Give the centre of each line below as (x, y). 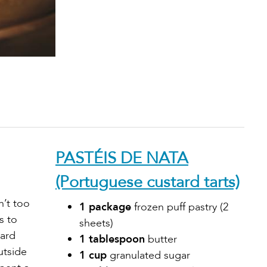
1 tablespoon (112, 239)
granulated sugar (148, 255)
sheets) (96, 223)
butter (161, 239)
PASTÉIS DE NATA (122, 158)
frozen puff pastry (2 (180, 207)
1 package (105, 207)
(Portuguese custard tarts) (148, 182)
